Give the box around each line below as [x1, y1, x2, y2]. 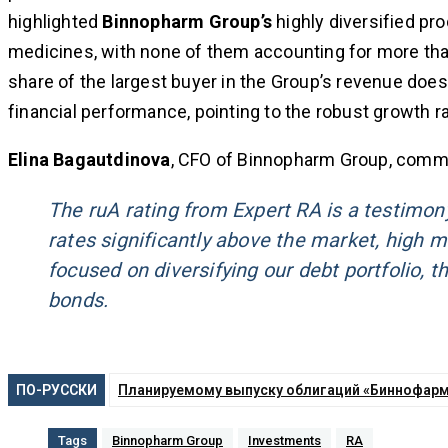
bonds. [48, 288, 109, 313]
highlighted [8, 11, 103, 33]
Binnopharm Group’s [102, 11, 273, 33]
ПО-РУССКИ [16, 382, 97, 399]
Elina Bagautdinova [8, 149, 171, 171]
